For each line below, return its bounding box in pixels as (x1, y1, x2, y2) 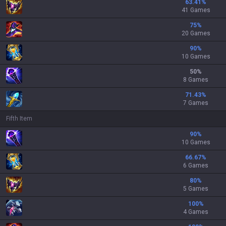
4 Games (183, 208, 208, 215)
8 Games (183, 76, 208, 83)
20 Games (181, 30, 210, 37)
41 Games (181, 7, 210, 14)
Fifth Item (6, 115, 32, 122)
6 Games (183, 162, 208, 169)
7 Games (183, 99, 208, 106)
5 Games (183, 185, 208, 192)
